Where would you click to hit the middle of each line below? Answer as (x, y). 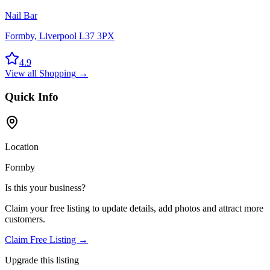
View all (22, 74)
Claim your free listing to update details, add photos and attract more (134, 208)
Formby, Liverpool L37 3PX (60, 36)
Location (22, 146)
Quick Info (32, 96)
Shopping (58, 74)
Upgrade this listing (42, 260)
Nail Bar (21, 16)
